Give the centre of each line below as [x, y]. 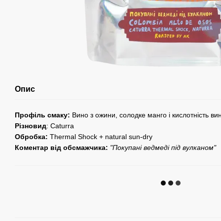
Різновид [31, 126]
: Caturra [60, 126]
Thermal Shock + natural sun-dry [101, 137]
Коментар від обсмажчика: [61, 148]
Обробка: [32, 137]
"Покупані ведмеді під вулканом [161, 148]
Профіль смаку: [42, 115]
